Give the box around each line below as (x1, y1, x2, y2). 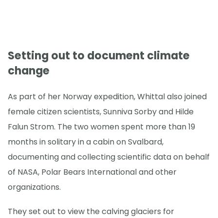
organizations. (8, 182, 61, 193)
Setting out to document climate (8, 48, 190, 63)
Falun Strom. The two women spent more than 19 (8, 121, 195, 133)
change (8, 63, 50, 78)
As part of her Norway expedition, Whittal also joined (8, 91, 207, 103)
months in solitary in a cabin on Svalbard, (8, 136, 163, 148)
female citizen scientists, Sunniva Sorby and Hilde (8, 106, 194, 118)
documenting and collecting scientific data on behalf (8, 151, 210, 163)
